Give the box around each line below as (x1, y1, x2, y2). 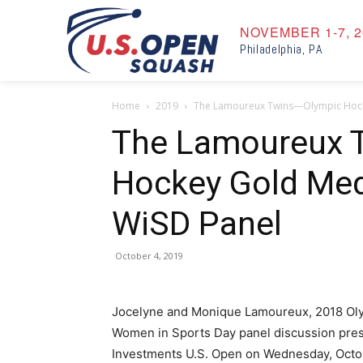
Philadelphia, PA (240, 41, 322, 58)
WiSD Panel (112, 204, 282, 243)
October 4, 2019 (115, 250, 183, 262)
